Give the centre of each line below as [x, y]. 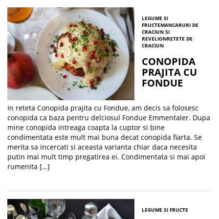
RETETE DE [180, 39]
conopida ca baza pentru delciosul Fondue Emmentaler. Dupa [109, 118]
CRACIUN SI [156, 32]
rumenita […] [29, 166]
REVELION [154, 39]
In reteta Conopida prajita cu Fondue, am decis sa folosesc [103, 108]
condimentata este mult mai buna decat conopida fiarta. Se [105, 137]
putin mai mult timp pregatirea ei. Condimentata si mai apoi [106, 157]
